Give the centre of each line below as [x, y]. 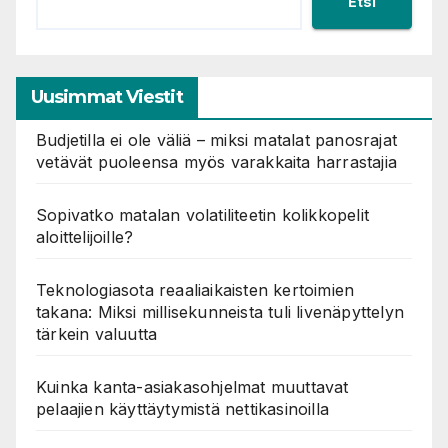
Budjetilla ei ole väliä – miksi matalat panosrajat [217, 140]
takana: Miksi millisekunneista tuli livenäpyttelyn [220, 312]
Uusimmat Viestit [107, 97]
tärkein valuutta [97, 334]
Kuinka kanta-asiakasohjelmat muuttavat [192, 387]
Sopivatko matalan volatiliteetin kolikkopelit [203, 215]
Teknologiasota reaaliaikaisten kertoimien [195, 290]
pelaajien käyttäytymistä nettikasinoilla [182, 409]
